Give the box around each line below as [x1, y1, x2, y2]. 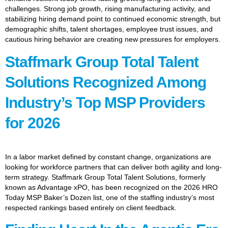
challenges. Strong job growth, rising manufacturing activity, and [5, 5, 210, 13]
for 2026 [5, 114, 60, 131]
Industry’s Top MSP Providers [5, 94, 205, 111]
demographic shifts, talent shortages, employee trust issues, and [5, 25, 213, 34]
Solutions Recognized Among [5, 73, 206, 91]
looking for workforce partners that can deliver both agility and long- [5, 162, 222, 171]
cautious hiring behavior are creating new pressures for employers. [5, 35, 220, 44]
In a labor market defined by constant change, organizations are [5, 152, 211, 161]
